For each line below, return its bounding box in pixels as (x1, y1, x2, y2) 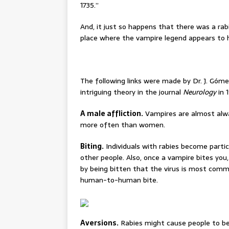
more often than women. (80, 119, 165, 130)
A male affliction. (80, 108, 143, 119)
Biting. (80, 141, 104, 152)
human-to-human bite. (80, 174, 158, 186)
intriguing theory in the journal (80, 86, 183, 98)
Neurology (183, 86, 216, 98)
